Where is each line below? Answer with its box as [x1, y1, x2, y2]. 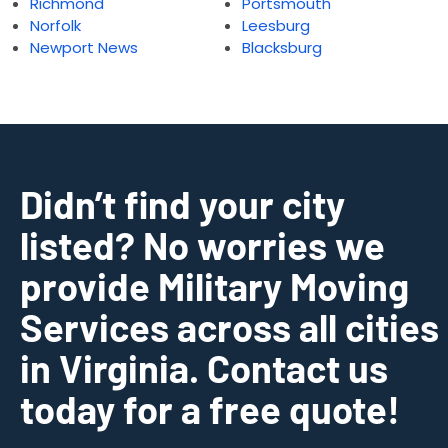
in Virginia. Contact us [20, 345, 388, 391]
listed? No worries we [20, 222, 385, 268]
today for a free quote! [20, 386, 400, 432]
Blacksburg [241, 37, 322, 58]
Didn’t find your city [20, 181, 345, 227]
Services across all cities [20, 304, 439, 350]
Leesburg [241, 15, 310, 36]
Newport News [30, 37, 138, 58]
